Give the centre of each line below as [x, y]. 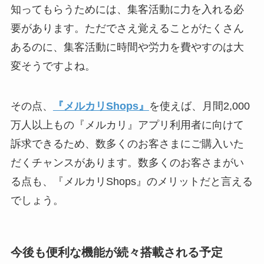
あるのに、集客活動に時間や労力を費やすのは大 [127, 47]
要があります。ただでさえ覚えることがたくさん [127, 29]
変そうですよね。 [53, 66]
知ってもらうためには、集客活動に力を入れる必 [127, 10]
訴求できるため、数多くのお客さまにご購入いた [127, 143]
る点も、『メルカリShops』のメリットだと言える [131, 181]
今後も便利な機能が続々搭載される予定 [116, 252]
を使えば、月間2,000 [199, 106]
